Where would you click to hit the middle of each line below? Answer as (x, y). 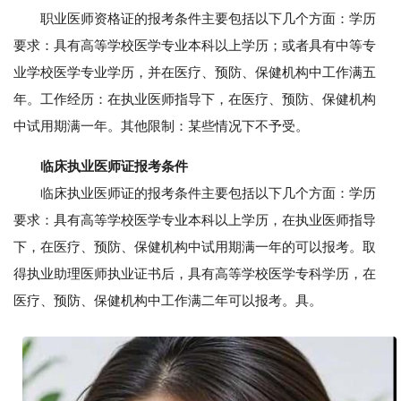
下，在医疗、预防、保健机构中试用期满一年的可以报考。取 (195, 247)
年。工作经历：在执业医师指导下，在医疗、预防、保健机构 (195, 99)
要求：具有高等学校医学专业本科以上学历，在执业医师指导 (195, 220)
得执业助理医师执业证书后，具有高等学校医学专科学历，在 (195, 273)
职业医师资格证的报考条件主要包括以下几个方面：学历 (195, 18)
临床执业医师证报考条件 (114, 166)
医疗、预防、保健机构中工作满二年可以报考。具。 (168, 300)
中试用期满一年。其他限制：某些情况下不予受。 (161, 126)
